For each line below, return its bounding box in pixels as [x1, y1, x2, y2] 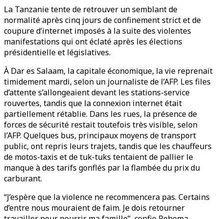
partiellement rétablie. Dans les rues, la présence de [4, 109, 197, 119]
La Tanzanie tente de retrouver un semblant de [4, 4, 177, 15]
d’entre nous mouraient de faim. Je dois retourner [4, 202, 185, 213]
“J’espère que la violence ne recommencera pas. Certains [4, 192, 210, 202]
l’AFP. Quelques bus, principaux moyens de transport [4, 130, 196, 141]
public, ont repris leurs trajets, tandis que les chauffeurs [4, 141, 212, 152]
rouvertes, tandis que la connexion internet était [4, 98, 182, 109]
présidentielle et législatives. [4, 47, 110, 58]
